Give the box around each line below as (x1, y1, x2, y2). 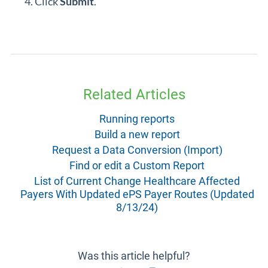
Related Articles (83, 86, 185, 103)
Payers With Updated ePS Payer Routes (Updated (20, 188, 254, 200)
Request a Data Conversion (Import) (51, 144, 223, 156)
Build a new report (94, 128, 180, 141)
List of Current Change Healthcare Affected (34, 175, 240, 187)
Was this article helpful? (78, 249, 190, 262)
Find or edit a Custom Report (69, 159, 205, 172)
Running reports (99, 112, 175, 125)
